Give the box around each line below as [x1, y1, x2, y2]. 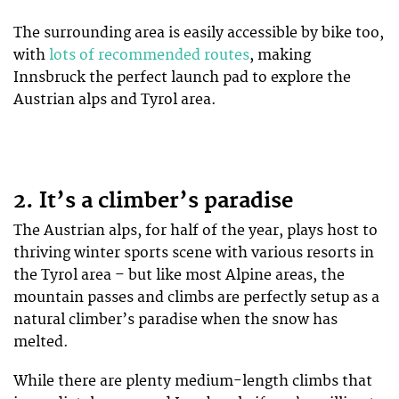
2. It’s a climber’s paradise [13, 187, 293, 215]
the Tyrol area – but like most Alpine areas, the [13, 265, 345, 284]
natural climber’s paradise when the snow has [13, 310, 338, 329]
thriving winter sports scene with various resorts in [13, 243, 374, 262]
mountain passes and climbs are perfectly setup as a [13, 288, 379, 306]
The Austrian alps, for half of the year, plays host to [13, 221, 378, 240]
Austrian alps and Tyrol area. [13, 90, 216, 109]
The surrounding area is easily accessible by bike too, [13, 23, 384, 42]
